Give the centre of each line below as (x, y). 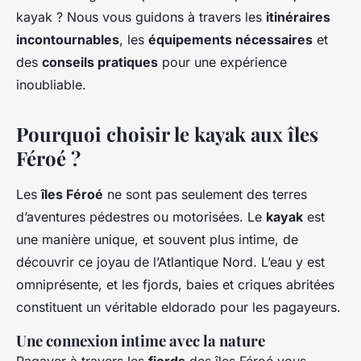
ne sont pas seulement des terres (205, 195)
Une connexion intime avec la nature (141, 341)
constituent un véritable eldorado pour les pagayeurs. (178, 307)
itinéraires (298, 17)
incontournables (68, 40)
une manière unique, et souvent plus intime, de (157, 240)
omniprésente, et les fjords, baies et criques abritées (175, 285)
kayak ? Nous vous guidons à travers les (141, 17)
